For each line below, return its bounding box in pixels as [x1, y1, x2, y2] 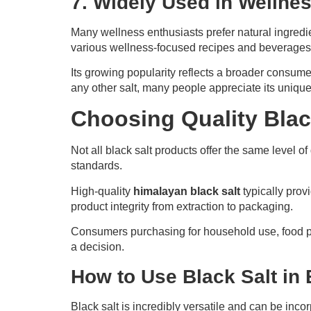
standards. [71, 160, 122, 172]
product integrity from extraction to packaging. [71, 200, 293, 212]
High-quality [71, 185, 133, 197]
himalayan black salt [133, 185, 240, 197]
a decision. [71, 241, 124, 253]
